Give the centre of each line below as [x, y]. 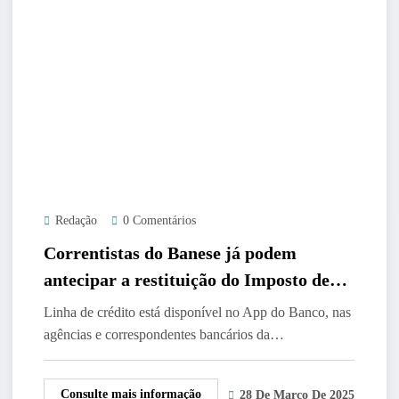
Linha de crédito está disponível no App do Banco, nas [197, 312]
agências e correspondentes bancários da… [163, 334]
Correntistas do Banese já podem [170, 252]
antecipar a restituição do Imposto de [186, 279]
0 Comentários [159, 220]
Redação [76, 220]
